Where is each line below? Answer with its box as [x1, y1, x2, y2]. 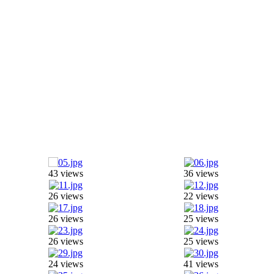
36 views [183, 168, 218, 179]
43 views [48, 168, 83, 179]
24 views [48, 259, 83, 269]
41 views [183, 259, 218, 269]
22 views [183, 191, 218, 201]
